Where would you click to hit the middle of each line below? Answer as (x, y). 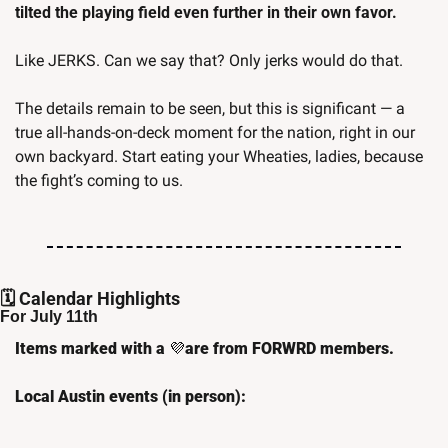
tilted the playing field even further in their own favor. (208, 13)
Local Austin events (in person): (130, 397)
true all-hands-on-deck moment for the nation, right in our (215, 133)
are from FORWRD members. (289, 349)
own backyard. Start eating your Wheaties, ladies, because (219, 157)
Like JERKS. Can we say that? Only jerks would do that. (209, 61)
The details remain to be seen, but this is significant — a (210, 109)
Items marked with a (92, 349)
